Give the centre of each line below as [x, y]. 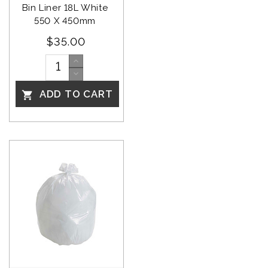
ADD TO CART [75, 94]
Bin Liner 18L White [66, 8]
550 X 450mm [66, 21]
